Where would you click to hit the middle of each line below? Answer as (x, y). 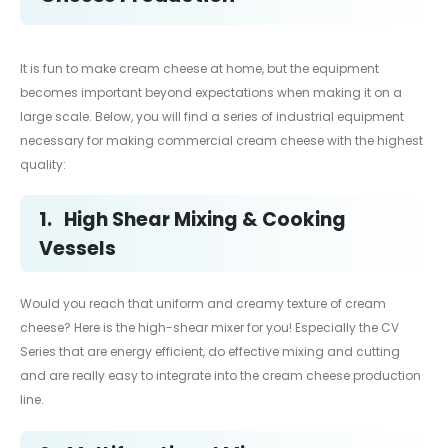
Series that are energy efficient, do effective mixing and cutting (210, 352)
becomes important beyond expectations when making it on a (211, 92)
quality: (43, 164)
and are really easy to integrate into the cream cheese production (220, 376)
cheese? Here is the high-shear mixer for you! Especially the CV (209, 328)
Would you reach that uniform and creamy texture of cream (203, 304)
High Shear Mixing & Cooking (205, 219)
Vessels (77, 248)
